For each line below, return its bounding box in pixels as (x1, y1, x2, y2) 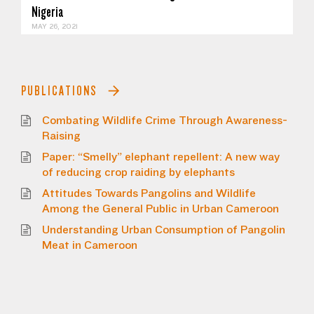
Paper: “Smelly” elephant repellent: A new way (42, 150, 280, 163)
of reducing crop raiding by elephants (42, 165, 235, 179)
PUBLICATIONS (21, 83, 97, 98)
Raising (42, 129, 81, 142)
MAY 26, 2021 (32, 22, 78, 31)
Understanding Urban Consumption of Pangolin (42, 223, 285, 236)
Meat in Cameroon (42, 238, 137, 252)
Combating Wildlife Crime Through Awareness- (42, 114, 287, 127)
